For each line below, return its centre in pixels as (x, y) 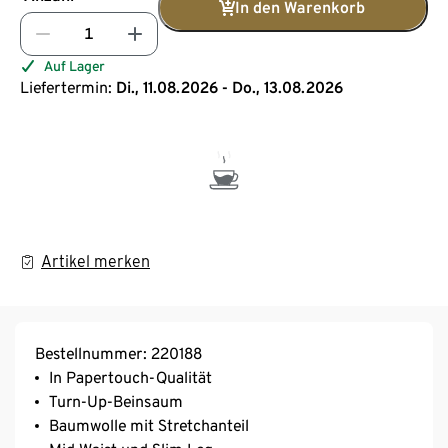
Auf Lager (74, 65)
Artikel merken (95, 261)
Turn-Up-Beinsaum (116, 401)
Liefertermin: (66, 87)
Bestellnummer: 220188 (118, 353)
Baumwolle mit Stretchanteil (149, 425)
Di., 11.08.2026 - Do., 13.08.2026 (229, 87)
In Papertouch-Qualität (130, 377)
